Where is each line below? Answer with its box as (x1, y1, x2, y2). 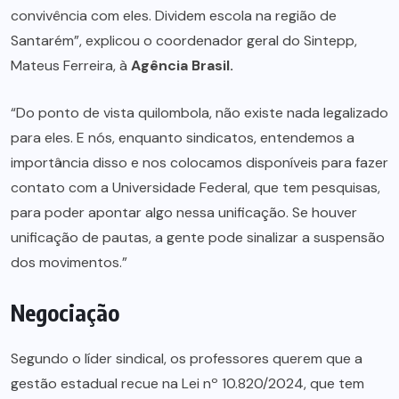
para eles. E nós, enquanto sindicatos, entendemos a (11, 128, 354, 148)
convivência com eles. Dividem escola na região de (11, 6, 337, 26)
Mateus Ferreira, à (11, 56, 131, 76)
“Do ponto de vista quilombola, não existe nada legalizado (11, 103, 388, 123)
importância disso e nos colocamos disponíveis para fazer (11, 153, 388, 173)
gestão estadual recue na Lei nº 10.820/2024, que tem (11, 374, 364, 394)
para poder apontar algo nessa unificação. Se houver (11, 203, 357, 223)
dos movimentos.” (11, 253, 127, 273)
